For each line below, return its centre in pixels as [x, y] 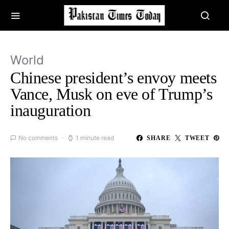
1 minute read [95, 138]
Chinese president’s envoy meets [113, 78]
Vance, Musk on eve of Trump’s [111, 94]
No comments [38, 138]
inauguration [51, 110]
